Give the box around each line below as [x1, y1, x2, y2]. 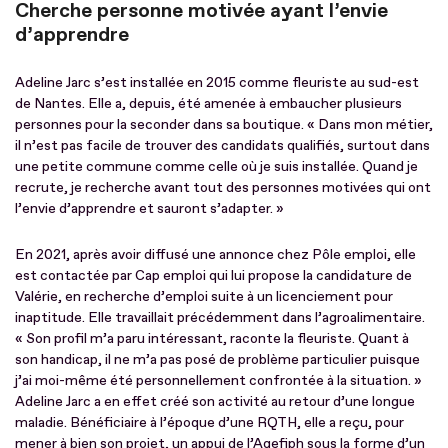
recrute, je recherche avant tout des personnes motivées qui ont [15, 178, 431, 196]
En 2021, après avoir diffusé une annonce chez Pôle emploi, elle [15, 245, 416, 263]
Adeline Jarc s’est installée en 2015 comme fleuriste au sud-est [15, 73, 419, 91]
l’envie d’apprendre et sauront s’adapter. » [15, 199, 284, 217]
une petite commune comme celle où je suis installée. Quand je [15, 157, 418, 175]
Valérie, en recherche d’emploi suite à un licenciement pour [15, 287, 393, 305]
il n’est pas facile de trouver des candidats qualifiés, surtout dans [15, 136, 430, 154]
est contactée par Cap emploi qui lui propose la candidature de [15, 266, 412, 284]
